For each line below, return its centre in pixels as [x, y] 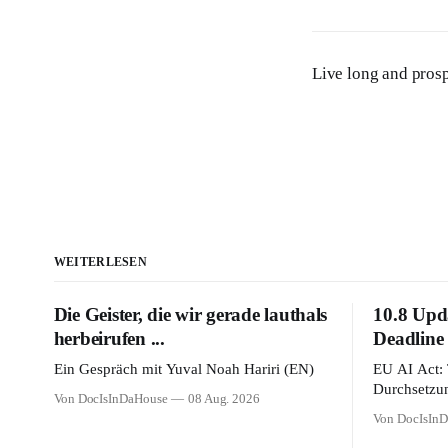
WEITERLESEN [100, 262]
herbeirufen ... [109, 338]
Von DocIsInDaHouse [110, 399]
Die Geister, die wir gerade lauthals [190, 314]
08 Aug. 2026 [224, 399]
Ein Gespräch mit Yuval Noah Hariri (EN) [183, 369]
